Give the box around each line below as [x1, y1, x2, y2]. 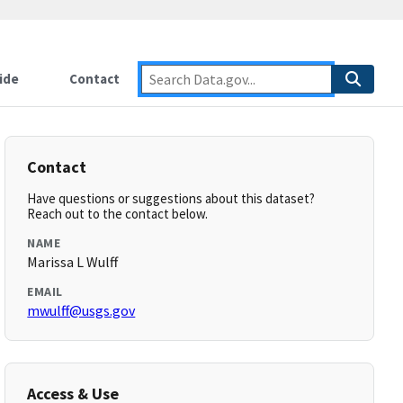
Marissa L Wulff [27, 253, 119, 271]
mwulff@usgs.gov [27, 301, 136, 319]
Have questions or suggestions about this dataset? [27, 190, 316, 207]
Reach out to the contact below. [27, 205, 209, 222]
